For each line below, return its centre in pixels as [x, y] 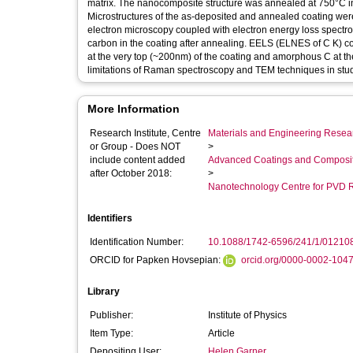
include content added [137, 160]
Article [221, 333]
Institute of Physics [247, 315]
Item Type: [111, 333]
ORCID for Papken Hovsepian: [156, 260]
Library [104, 292]
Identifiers [110, 218]
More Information [134, 109]
